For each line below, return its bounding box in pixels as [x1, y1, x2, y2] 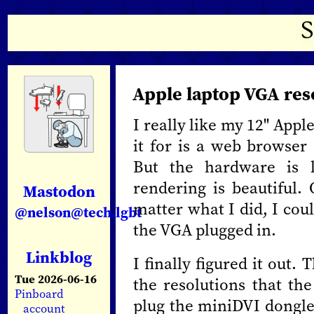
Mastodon [22, 181, 95, 203]
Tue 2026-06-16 [15, 271, 97, 288]
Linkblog [26, 247, 92, 268]
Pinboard [15, 286, 63, 303]
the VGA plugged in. [133, 219, 276, 241]
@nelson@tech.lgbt [15, 203, 142, 222]
